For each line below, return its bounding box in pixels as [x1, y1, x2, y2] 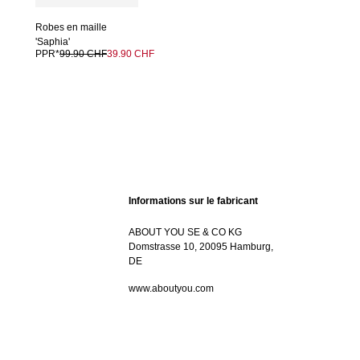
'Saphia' [35, 35, 70, 47]
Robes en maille [35, 21, 107, 33]
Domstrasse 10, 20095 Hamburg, [129, 240, 273, 252]
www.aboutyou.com [129, 282, 214, 294]
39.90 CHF [107, 47, 154, 59]
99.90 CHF [59, 47, 107, 59]
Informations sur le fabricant [129, 194, 258, 207]
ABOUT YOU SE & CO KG [129, 226, 242, 238]
